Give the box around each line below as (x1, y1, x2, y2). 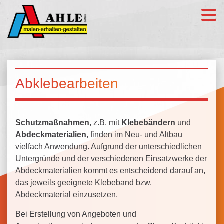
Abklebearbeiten (15, 76, 118, 91)
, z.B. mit (89, 118, 121, 127)
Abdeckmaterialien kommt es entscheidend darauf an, (15, 166, 205, 175)
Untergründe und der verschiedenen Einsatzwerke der (15, 154, 207, 163)
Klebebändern (121, 118, 175, 127)
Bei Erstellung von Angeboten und (15, 210, 136, 218)
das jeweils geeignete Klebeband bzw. (15, 178, 152, 187)
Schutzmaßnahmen (15, 118, 89, 127)
